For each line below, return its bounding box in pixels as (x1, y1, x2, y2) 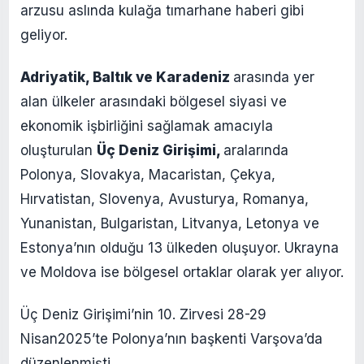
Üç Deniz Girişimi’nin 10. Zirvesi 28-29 (20, 305, 266, 323)
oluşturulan (20, 141, 97, 158)
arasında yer (233, 68, 314, 85)
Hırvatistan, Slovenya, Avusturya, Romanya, (20, 190, 309, 207)
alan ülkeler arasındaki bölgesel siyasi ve (20, 93, 287, 110)
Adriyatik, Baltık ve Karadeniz (20, 68, 233, 85)
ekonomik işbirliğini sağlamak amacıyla (20, 117, 273, 134)
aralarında (223, 141, 288, 158)
